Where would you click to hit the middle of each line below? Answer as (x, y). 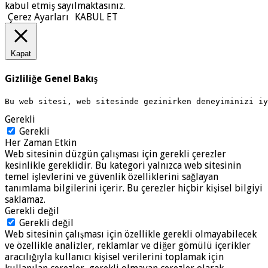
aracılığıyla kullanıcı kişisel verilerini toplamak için (114, 257)
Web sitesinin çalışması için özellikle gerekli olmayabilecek (131, 234)
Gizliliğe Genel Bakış (51, 78)
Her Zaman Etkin (41, 142)
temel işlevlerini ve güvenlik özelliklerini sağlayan (112, 176)
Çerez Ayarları (38, 17)
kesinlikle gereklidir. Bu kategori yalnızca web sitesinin (123, 165)
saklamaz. (25, 199)
